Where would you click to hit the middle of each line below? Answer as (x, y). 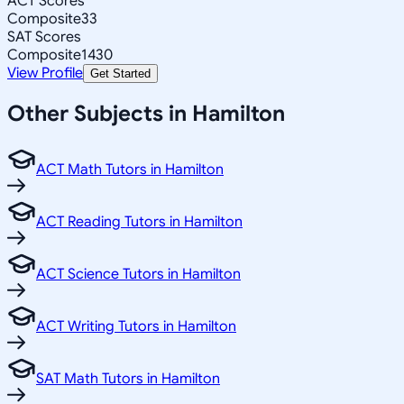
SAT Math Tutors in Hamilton (128, 379)
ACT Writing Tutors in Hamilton (136, 327)
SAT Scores (44, 37)
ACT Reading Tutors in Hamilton (139, 222)
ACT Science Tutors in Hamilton (138, 275)
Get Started (120, 73)
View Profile (45, 73)
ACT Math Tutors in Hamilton (130, 170)
